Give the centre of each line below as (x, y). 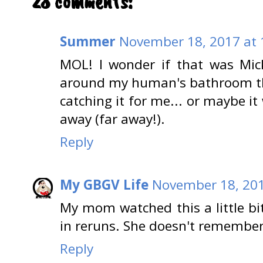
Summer (88, 42)
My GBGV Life (104, 184)
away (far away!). (112, 119)
